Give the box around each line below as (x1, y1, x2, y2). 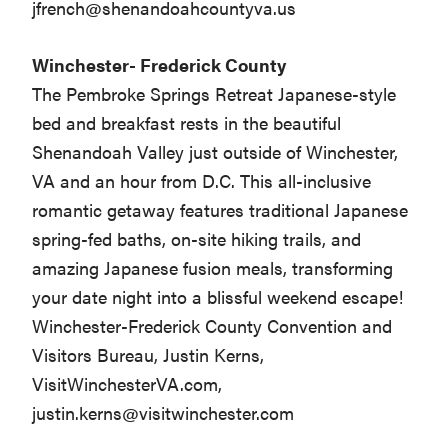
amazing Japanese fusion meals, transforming (32, 255, 394, 281)
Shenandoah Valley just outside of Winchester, (32, 139, 399, 165)
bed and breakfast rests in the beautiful (32, 110, 342, 136)
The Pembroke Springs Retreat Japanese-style (32, 81, 397, 107)
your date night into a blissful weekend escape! (32, 284, 404, 310)
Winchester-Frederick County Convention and (32, 313, 393, 339)
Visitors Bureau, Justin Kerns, (32, 342, 265, 368)
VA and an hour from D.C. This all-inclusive (32, 168, 372, 194)
